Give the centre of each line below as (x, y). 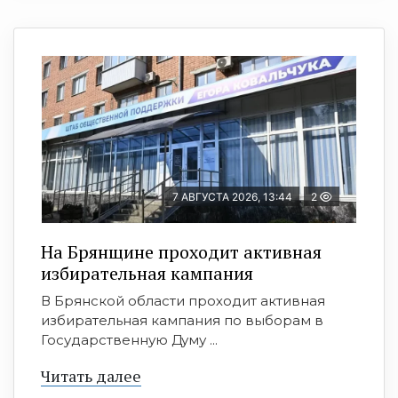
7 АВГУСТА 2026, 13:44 (232, 197)
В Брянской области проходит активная (183, 301)
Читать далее (91, 376)
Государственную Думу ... (129, 340)
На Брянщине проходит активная (181, 252)
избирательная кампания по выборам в (182, 321)
